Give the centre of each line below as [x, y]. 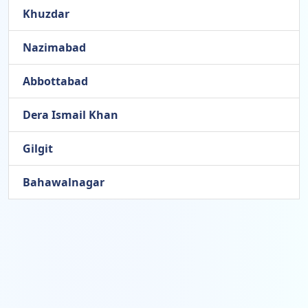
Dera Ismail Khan [70, 115]
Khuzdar [46, 14]
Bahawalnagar [64, 183]
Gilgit [38, 149]
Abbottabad [55, 81]
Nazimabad [54, 48]
